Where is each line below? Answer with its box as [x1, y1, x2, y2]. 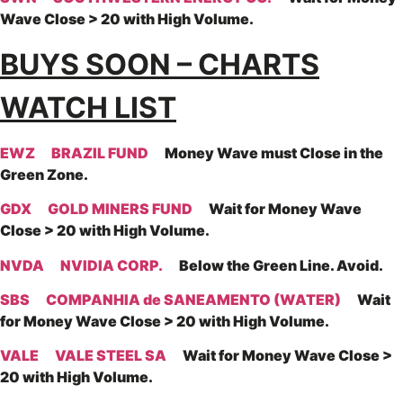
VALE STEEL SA [55, 346, 166, 365]
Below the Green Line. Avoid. [166, 255, 383, 274]
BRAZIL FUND [51, 143, 148, 162]
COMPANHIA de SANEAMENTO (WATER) [46, 291, 341, 309]
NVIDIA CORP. [60, 255, 166, 274]
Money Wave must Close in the [148, 143, 383, 162]
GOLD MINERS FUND [48, 200, 193, 219]
